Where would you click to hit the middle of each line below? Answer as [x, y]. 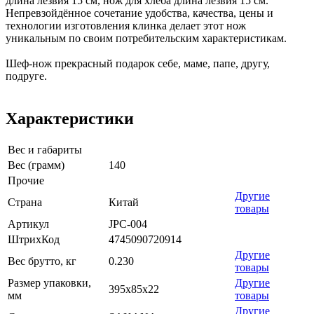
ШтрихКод [34, 240]
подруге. [26, 76]
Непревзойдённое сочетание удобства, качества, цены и [139, 13]
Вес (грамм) [36, 165]
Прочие [26, 181]
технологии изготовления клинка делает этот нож [126, 25]
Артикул [28, 224]
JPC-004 [128, 224]
